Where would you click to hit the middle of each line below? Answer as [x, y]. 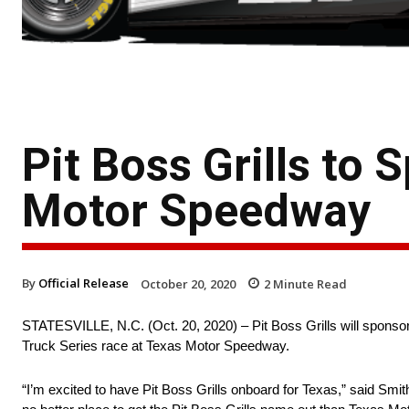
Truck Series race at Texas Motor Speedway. [156, 346]
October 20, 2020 [188, 283]
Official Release [84, 283]
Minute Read [309, 283]
